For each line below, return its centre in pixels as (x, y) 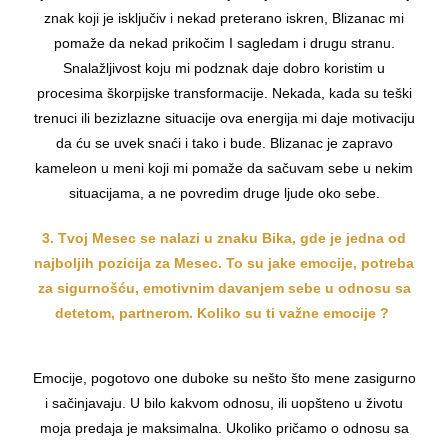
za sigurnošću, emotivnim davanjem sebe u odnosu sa (224, 288)
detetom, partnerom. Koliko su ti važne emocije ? (224, 313)
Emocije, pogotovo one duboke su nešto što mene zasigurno (224, 378)
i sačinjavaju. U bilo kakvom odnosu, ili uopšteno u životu (224, 403)
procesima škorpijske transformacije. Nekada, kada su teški (224, 93)
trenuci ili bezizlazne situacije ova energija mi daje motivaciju (224, 118)
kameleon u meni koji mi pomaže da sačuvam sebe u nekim (224, 168)
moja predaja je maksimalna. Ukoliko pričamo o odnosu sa (224, 428)
